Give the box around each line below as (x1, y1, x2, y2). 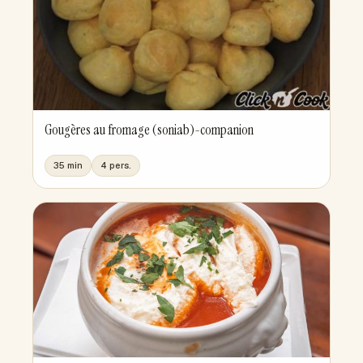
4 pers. (100, 160, 131, 172)
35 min (53, 160, 83, 172)
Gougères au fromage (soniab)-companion (45, 121, 254, 139)
